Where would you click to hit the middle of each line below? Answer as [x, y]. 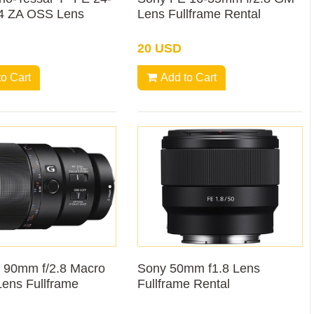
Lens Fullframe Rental [199, 14]
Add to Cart [189, 78]
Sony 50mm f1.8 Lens [199, 268]
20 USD [160, 49]
